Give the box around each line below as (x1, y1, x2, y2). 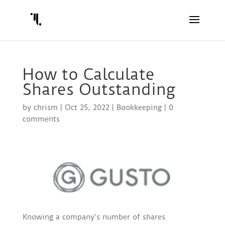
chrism (33, 103, 58, 112)
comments (22, 115, 60, 124)
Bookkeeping (116, 103, 162, 112)
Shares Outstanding (22, 80, 175, 99)
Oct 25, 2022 (64, 103, 109, 112)
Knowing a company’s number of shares (22, 212, 165, 222)
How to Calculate (22, 65, 155, 84)
